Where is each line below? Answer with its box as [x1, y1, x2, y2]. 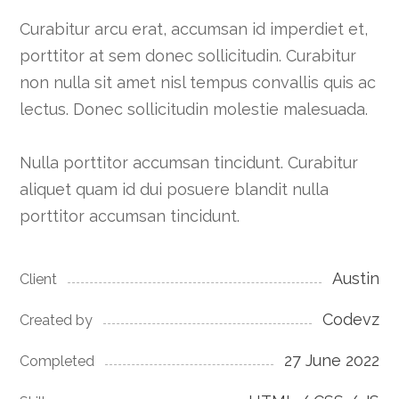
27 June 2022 [283, 351, 379, 370]
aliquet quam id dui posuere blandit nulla [20, 180, 330, 199]
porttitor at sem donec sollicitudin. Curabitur [20, 46, 357, 66]
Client [20, 271, 58, 289]
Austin [331, 269, 379, 289]
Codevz [322, 310, 379, 330]
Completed [20, 353, 95, 370]
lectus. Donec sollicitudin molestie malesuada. [20, 100, 369, 119]
